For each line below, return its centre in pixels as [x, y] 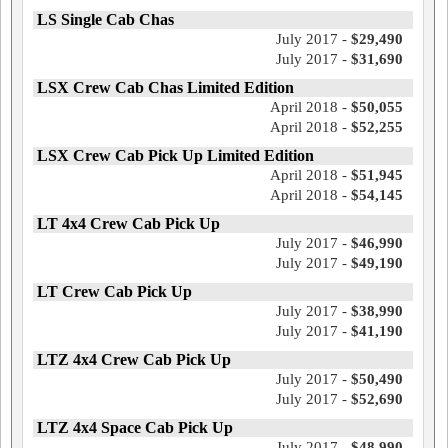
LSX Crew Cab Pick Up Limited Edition [175, 156]
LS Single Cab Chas [105, 20]
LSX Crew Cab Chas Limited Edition [165, 88]
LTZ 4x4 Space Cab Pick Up [135, 428]
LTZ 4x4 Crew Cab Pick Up [134, 360]
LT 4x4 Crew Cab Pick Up [128, 224]
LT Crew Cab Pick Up [114, 292]
